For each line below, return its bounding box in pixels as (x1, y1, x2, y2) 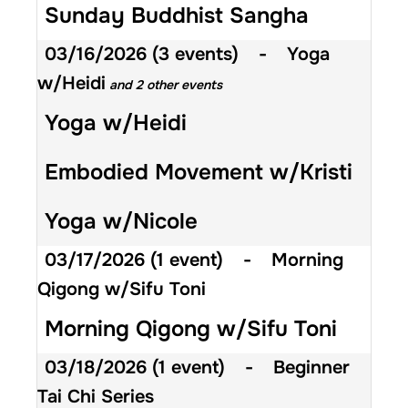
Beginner (273, 355, 350, 379)
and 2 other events (106, 76, 222, 93)
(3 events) (152, 42, 239, 66)
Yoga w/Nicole (45, 207, 198, 235)
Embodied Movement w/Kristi (45, 158, 352, 186)
